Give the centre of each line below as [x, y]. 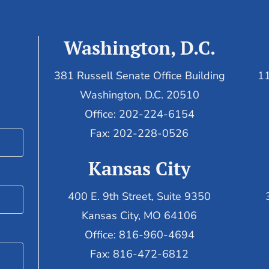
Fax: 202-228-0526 [140, 133]
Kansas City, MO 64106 [140, 216]
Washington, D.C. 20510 [139, 95]
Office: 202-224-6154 [139, 114]
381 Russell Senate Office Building [139, 75]
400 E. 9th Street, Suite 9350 [140, 197]
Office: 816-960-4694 [139, 235]
